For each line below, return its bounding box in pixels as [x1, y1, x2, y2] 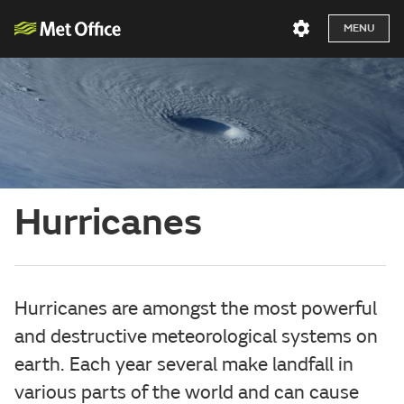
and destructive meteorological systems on [14, 324, 378, 348]
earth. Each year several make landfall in [14, 352, 353, 376]
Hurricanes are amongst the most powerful [14, 296, 377, 320]
